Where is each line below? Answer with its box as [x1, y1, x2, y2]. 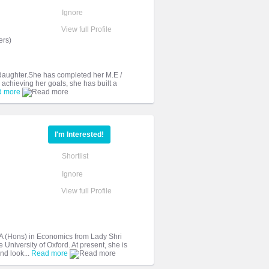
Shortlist [62, 152, 88, 160]
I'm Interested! [55, 130, 104, 139]
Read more [31, 249, 68, 258]
